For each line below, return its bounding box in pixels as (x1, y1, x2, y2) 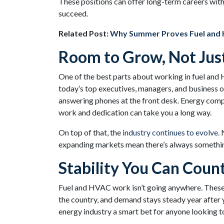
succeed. (58, 8, 88, 18)
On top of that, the (58, 127, 122, 137)
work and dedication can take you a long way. (58, 107, 211, 117)
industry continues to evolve (122, 127, 218, 137)
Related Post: (58, 28, 110, 38)
